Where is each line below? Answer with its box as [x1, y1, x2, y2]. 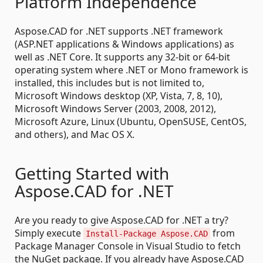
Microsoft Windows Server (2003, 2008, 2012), [15, 102, 216, 115]
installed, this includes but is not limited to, [15, 76, 204, 89]
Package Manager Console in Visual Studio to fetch [15, 239, 241, 252]
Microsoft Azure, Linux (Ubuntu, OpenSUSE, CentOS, [15, 114, 247, 128]
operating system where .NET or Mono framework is [15, 63, 248, 76]
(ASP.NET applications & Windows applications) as [15, 37, 234, 50]
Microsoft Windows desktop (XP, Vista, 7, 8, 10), [15, 89, 222, 102]
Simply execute [15, 226, 83, 240]
